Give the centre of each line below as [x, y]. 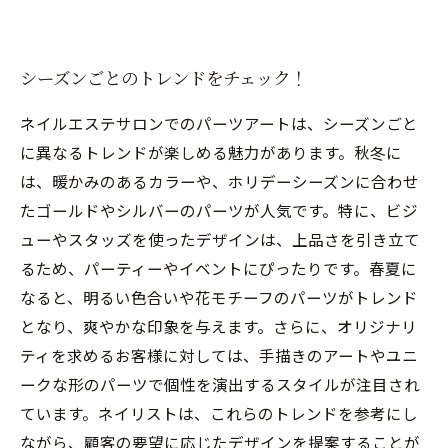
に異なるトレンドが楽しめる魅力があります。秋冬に [211, 151]
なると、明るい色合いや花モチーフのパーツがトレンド [219, 296]
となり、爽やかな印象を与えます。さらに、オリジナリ [218, 325]
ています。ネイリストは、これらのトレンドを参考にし [219, 412]
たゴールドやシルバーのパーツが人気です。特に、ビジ [219, 209]
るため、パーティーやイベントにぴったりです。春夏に [218, 267]
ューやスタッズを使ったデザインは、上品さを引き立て [220, 238]
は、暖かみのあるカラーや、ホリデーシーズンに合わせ [219, 180]
